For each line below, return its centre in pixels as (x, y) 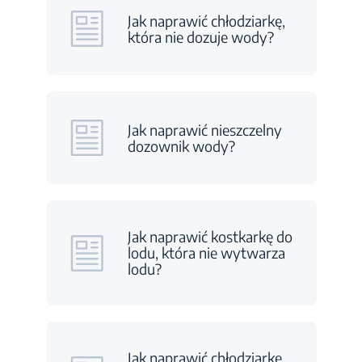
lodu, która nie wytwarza (206, 253)
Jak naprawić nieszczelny (204, 129)
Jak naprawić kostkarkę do (210, 236)
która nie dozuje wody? (200, 36)
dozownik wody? (181, 145)
